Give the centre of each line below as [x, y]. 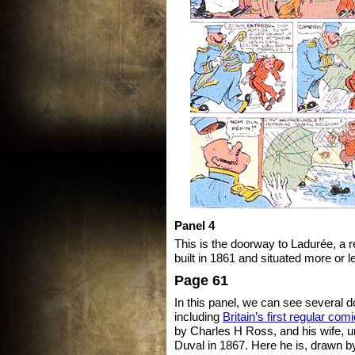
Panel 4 [195, 225]
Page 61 [201, 280]
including [198, 317]
